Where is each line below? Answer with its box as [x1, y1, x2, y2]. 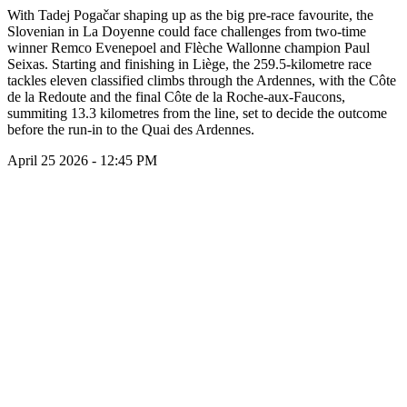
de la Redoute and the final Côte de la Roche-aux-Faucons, [7, 88, 345, 104]
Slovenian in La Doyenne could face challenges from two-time [7, 23, 366, 39]
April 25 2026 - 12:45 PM [7, 152, 157, 168]
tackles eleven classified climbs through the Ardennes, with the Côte [7, 72, 396, 88]
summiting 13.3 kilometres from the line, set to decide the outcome [7, 104, 387, 121]
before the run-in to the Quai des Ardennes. [7, 121, 254, 137]
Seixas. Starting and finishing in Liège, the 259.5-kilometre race [7, 55, 372, 72]
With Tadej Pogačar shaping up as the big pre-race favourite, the [7, 6, 373, 23]
